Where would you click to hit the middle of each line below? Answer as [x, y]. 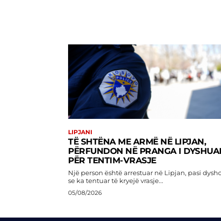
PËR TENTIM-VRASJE [112, 160]
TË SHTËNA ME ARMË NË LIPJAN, [137, 141]
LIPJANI [80, 132]
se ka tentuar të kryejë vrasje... [116, 180]
